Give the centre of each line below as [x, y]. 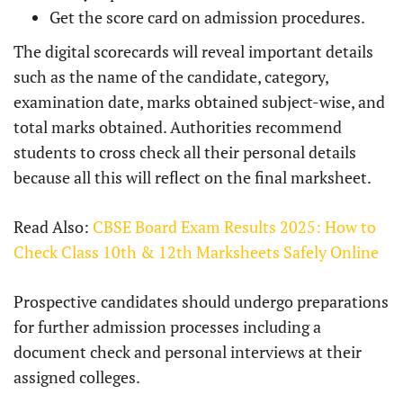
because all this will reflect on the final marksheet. [193, 178]
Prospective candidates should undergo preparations [201, 302]
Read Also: [53, 227]
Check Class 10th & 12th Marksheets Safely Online [196, 252]
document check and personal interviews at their [188, 352]
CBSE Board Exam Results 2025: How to [234, 227]
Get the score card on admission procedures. [207, 18]
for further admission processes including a [167, 327]
